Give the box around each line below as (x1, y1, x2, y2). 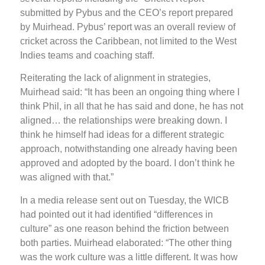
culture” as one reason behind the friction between (20, 223, 229, 234)
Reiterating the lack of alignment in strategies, (20, 73, 211, 83)
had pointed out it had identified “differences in (20, 209, 213, 219)
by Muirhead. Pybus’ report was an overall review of (20, 21, 235, 32)
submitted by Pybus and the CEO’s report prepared (20, 7, 233, 18)
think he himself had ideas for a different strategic (20, 130, 224, 140)
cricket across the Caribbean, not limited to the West (20, 35, 237, 46)
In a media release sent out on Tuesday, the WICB (20, 195, 229, 205)
